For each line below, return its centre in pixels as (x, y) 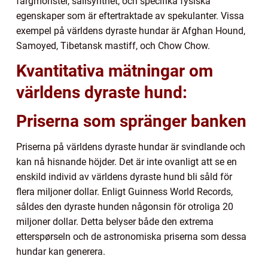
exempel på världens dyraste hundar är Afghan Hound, (131, 31)
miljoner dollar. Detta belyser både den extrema (115, 222)
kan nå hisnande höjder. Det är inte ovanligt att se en (127, 162)
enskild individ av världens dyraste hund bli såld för (124, 177)
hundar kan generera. (61, 252)
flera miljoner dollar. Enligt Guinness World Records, (124, 192)
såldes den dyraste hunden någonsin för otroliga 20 (125, 207)
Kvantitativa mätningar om (115, 71)
